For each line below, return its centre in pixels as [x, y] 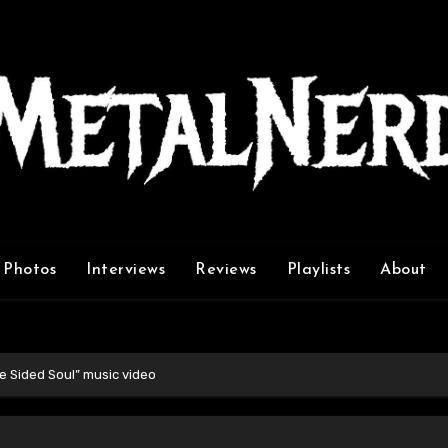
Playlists [318, 269]
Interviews [125, 269]
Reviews [226, 269]
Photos [29, 269]
